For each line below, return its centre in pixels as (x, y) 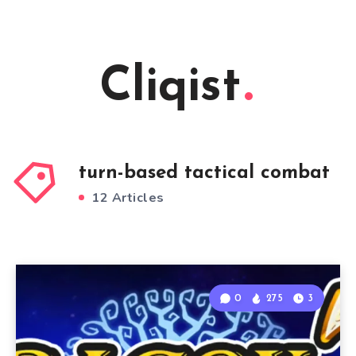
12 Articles (126, 198)
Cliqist (170, 88)
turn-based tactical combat (204, 173)
